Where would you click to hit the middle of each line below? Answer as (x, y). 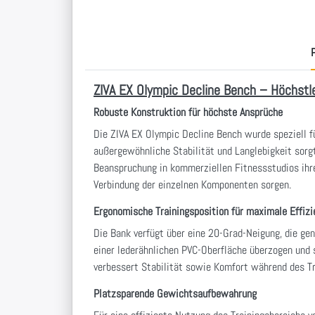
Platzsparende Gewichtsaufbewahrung (175, 294)
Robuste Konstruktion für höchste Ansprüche (188, 112)
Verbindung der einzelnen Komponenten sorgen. (192, 185)
